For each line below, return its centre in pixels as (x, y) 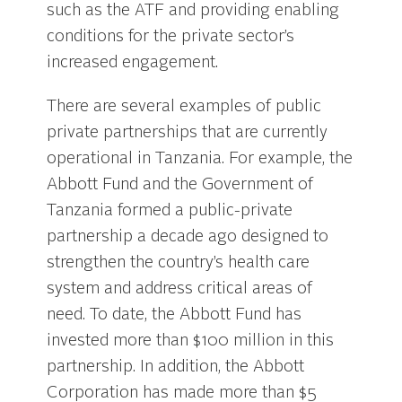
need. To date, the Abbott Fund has (175, 315)
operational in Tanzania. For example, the (200, 158)
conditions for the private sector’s (171, 37)
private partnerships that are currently (188, 132)
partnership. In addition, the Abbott (176, 367)
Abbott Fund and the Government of (180, 184)
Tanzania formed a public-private (170, 210)
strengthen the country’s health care (179, 262)
